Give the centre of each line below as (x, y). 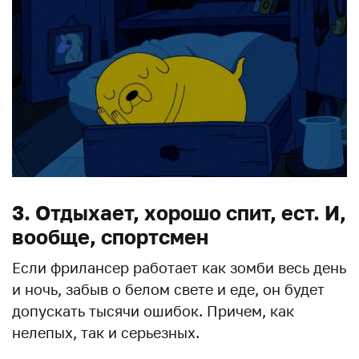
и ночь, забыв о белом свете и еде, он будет (168, 289)
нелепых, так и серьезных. (106, 332)
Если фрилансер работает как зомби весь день (179, 267)
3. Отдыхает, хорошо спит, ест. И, (179, 212)
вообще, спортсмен (110, 236)
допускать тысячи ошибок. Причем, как (153, 311)
